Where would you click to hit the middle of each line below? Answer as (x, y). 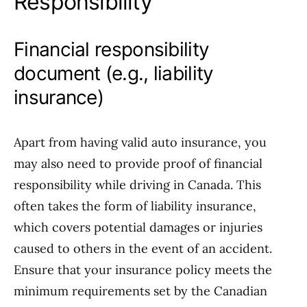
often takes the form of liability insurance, (135, 206)
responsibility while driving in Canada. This (137, 185)
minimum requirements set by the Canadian (140, 291)
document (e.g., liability (114, 73)
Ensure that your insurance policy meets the (143, 270)
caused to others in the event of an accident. (143, 248)
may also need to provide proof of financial (138, 163)
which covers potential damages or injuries (138, 227)
